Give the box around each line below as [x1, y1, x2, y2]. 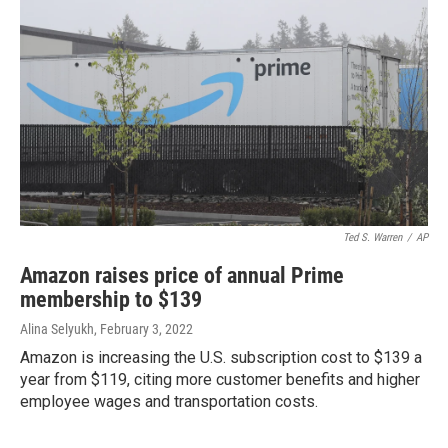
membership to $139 [20, 287, 202, 312]
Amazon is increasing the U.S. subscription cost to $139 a [20, 348, 422, 367]
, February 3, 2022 [94, 321, 193, 337]
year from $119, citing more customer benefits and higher [20, 370, 420, 389]
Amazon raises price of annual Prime [20, 263, 344, 288]
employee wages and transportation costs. [20, 392, 318, 411]
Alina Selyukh [20, 321, 94, 337]
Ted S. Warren [343, 231, 402, 244]
